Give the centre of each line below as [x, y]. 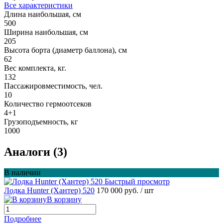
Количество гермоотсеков [48, 104]
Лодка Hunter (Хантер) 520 [49, 191]
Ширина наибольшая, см [46, 32]
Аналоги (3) [36, 152]
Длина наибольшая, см [43, 14]
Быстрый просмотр [137, 182]
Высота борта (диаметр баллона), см [65, 50]
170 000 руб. [118, 191]
